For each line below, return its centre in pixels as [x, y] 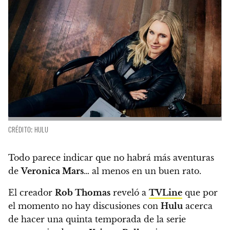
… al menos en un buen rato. [142, 171]
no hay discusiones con [111, 206]
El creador [32, 192]
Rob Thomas [83, 192]
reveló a [130, 192]
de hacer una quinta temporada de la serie [97, 219]
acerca [198, 206]
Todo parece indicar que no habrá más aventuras [111, 157]
